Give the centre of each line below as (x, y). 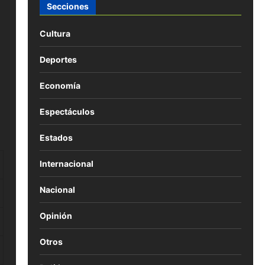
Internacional (66, 163)
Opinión (56, 215)
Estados (56, 137)
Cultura (55, 33)
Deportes (58, 59)
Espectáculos (67, 111)
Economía (60, 85)
